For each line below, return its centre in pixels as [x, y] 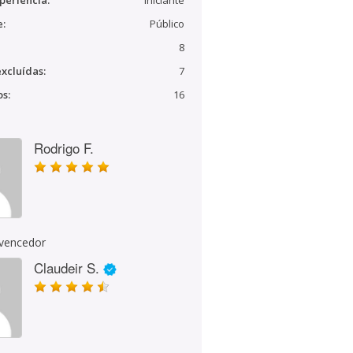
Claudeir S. [67, 268]
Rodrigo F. [64, 148]
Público [167, 24]
